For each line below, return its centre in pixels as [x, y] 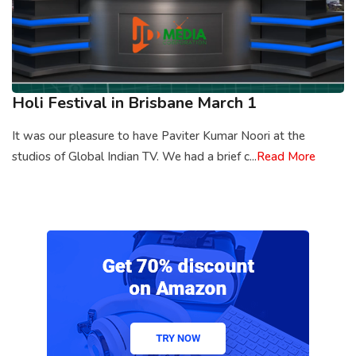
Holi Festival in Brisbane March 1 [134, 103]
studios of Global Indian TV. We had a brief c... [134, 157]
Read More [286, 157]
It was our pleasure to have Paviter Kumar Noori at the [159, 136]
